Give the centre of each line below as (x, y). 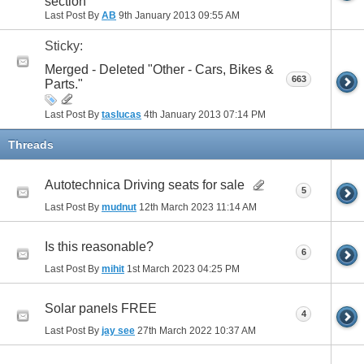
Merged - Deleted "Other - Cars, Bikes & (159, 70)
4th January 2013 (182, 115)
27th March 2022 (175, 331)
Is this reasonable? (99, 247)
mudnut (119, 208)
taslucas (121, 115)
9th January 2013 (157, 15)
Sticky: (64, 45)
